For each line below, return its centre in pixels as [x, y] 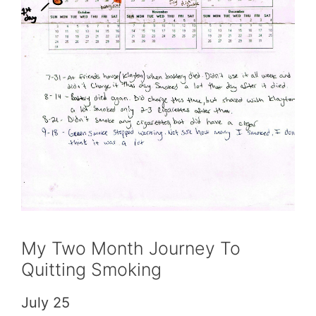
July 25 [45, 302]
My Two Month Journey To [131, 248]
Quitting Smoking [91, 269]
